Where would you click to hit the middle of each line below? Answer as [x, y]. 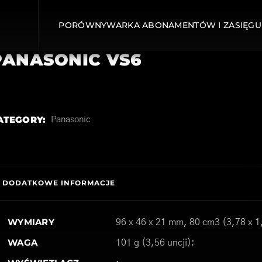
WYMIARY [31, 222]
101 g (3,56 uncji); [155, 243]
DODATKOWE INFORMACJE [59, 183]
